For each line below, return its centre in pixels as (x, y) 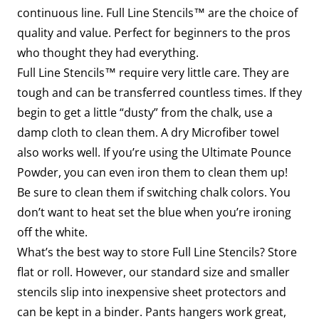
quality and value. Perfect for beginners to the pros (154, 33)
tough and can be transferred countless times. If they (159, 93)
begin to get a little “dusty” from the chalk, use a (145, 113)
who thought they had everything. (108, 53)
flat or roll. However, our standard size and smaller (153, 272)
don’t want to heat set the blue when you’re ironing (154, 212)
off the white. (52, 232)
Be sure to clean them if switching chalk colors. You (154, 192)
